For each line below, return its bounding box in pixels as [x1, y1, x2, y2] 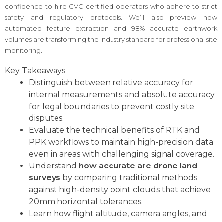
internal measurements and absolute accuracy [29, 90, 215, 100]
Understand [29, 161, 79, 171]
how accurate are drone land [79, 161, 197, 171]
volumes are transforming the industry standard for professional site [5, 35, 217, 43]
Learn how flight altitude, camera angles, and [29, 209, 207, 219]
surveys [29, 173, 60, 183]
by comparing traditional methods [60, 173, 197, 183]
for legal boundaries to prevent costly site [29, 102, 194, 111]
